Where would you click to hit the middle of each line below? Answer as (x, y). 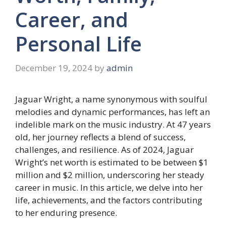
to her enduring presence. (66, 212)
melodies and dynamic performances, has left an (112, 111)
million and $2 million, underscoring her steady (110, 175)
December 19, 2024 (54, 68)
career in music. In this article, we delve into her (109, 187)
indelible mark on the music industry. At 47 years (113, 124)
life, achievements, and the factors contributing (109, 200)
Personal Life (78, 44)
